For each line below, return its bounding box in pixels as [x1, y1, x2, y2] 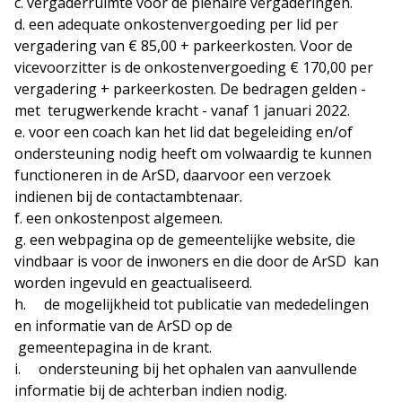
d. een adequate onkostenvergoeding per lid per [14, 14, 338, 35]
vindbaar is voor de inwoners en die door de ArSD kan [14, 251, 379, 272]
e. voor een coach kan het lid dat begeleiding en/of [14, 122, 353, 143]
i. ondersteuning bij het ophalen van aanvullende [14, 359, 357, 380]
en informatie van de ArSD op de [14, 316, 247, 336]
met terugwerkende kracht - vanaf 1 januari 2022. [14, 100, 350, 121]
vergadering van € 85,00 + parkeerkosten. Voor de [14, 36, 353, 57]
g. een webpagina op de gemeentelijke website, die [14, 230, 355, 250]
